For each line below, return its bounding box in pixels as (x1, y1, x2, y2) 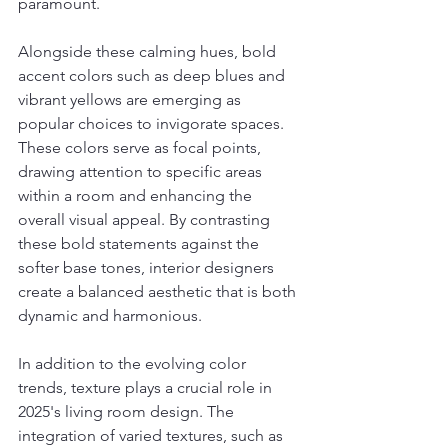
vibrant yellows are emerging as (18, 89, 245, 109)
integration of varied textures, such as (18, 425, 287, 445)
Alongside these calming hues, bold (18, 41, 280, 61)
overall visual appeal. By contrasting (18, 209, 274, 229)
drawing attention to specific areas (18, 161, 266, 181)
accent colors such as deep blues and (18, 65, 289, 85)
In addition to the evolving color (18, 353, 250, 373)
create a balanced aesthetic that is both (18, 281, 300, 301)
